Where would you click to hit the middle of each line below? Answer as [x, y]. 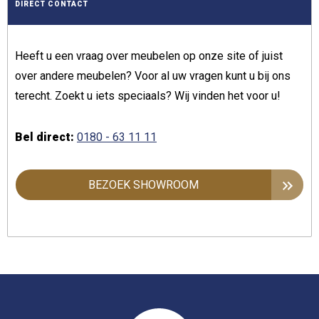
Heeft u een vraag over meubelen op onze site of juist [149, 56]
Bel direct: [45, 137]
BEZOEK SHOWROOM [143, 184]
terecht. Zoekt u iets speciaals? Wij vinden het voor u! [148, 95]
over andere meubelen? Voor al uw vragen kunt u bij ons [153, 75]
